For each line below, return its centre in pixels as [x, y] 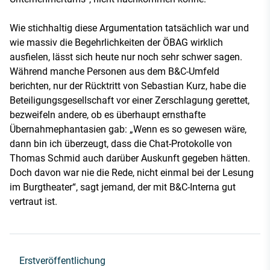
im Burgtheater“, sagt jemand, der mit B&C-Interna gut [123, 187]
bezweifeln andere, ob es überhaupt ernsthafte [108, 115]
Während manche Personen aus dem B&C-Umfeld [115, 72]
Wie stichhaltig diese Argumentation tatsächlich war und [129, 28]
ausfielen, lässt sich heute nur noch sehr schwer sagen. [126, 57]
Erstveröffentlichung [62, 261]
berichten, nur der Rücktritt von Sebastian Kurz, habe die [128, 86]
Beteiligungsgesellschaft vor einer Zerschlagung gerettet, [130, 101]
